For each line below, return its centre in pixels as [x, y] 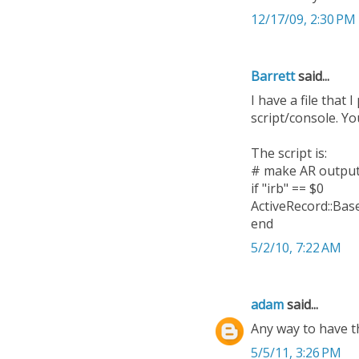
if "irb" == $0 [287, 189]
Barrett [273, 77]
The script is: [289, 153]
